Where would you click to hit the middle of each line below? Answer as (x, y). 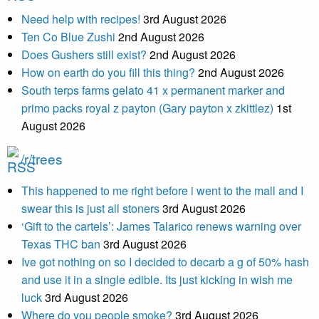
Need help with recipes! (81, 19)
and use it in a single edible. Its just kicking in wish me (157, 279)
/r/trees (42, 158)
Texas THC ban (61, 244)
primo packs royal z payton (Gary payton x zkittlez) (147, 108)
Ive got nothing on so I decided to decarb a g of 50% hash (165, 261)
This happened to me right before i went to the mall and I (162, 190)
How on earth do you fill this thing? (108, 72)
